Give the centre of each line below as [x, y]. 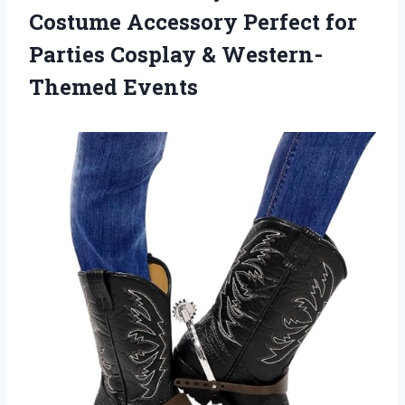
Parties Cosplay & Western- [176, 54]
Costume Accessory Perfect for [193, 21]
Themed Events [113, 86]
